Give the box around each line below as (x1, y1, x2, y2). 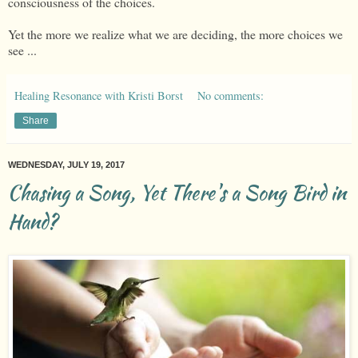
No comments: (197, 88, 265, 104)
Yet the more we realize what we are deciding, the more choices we (8, 26, 343, 43)
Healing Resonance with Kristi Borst (14, 88, 183, 104)
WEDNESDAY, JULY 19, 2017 (8, 160, 125, 170)
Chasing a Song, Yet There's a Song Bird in (8, 178, 346, 208)
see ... (8, 42, 37, 59)
